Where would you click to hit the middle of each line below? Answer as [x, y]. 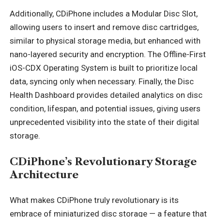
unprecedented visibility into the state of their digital [104, 122]
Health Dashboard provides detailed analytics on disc [106, 95]
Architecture [44, 174]
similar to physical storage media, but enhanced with [105, 41]
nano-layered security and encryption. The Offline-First [108, 54]
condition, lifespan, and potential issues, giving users [105, 108]
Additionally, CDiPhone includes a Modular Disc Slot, [104, 14]
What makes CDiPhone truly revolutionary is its [94, 200]
